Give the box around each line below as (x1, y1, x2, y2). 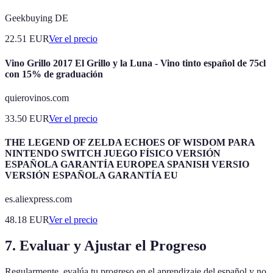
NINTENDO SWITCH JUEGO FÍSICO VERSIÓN (5, 148, 221, 159)
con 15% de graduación (5, 68, 103, 79)
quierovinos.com (5, 92, 69, 103)
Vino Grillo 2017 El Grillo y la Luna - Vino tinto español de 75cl (5, 57, 266, 68)
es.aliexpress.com (5, 194, 72, 205)
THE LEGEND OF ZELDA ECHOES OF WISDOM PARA (5, 137, 255, 148)
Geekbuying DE (5, 13, 68, 24)
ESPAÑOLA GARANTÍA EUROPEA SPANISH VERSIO (5, 159, 249, 170)
